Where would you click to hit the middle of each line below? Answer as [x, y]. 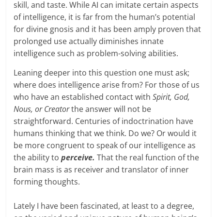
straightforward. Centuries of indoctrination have [104, 121]
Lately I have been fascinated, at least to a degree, [104, 206]
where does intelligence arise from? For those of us [107, 85]
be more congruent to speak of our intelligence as [105, 145]
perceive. [79, 157]
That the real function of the [148, 157]
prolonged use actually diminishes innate [89, 41]
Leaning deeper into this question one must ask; [102, 72]
